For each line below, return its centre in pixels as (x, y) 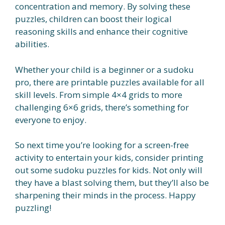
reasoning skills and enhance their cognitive (101, 32)
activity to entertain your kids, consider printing (109, 158)
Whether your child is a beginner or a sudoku (104, 69)
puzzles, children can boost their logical (93, 19)
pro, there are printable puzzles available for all (110, 82)
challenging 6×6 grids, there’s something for (102, 107)
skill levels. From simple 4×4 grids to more (99, 94)
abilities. (32, 44)
